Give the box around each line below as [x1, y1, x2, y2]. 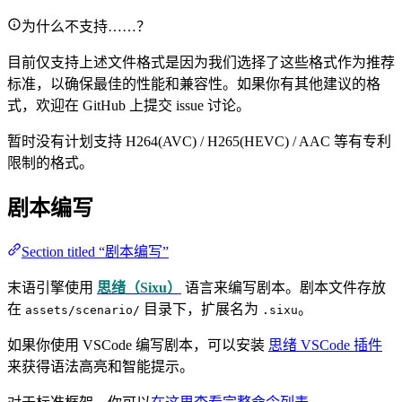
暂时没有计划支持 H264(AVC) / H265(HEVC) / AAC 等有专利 [7, 134, 391, 150]
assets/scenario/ [25, 303, 140, 318]
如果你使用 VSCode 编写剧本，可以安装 [7, 337, 268, 354]
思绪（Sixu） [97, 280, 181, 296]
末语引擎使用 [7, 280, 97, 296]
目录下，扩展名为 [140, 301, 262, 318]
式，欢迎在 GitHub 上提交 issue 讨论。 [7, 98, 250, 114]
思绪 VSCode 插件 [268, 337, 382, 354]
